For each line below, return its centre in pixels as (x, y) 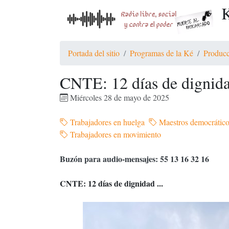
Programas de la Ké (162, 53)
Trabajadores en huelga (106, 122)
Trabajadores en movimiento (114, 134)
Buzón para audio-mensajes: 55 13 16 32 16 (134, 159)
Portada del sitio (94, 53)
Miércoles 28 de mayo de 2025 (119, 97)
